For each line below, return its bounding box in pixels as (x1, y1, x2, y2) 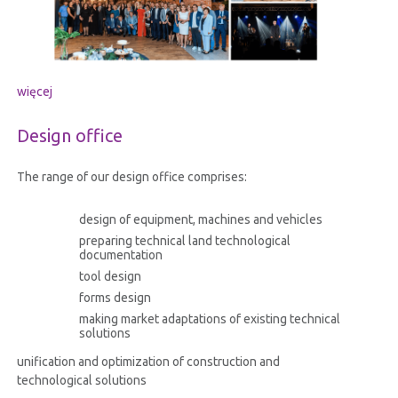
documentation (78, 248, 163, 263)
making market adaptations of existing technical (78, 312, 340, 327)
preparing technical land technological (78, 234, 291, 249)
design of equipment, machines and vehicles (78, 212, 322, 227)
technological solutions (16, 373, 147, 388)
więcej (16, 84, 52, 99)
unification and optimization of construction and (16, 354, 280, 370)
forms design (78, 291, 151, 306)
